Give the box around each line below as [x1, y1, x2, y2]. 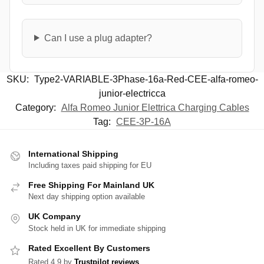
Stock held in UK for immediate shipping [28, 223, 166, 233]
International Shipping [28, 148, 118, 159]
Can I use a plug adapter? [44, 32, 152, 43]
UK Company [28, 212, 81, 222]
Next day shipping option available [28, 192, 145, 202]
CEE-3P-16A [116, 116, 171, 127]
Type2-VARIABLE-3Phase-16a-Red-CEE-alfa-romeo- [34, 74, 258, 84]
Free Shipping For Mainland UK [28, 180, 154, 190]
